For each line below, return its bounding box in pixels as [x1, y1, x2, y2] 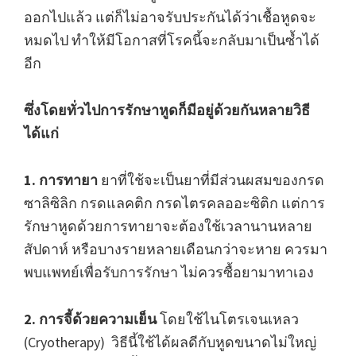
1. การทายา [24, 171, 98, 189]
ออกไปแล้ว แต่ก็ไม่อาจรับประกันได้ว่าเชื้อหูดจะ [24, 8, 316, 26]
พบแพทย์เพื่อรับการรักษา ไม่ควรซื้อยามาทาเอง [24, 263, 314, 281]
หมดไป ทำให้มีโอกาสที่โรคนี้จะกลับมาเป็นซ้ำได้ [24, 31, 319, 49]
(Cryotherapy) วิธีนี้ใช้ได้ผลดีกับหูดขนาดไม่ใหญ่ [24, 333, 316, 351]
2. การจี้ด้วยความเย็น [24, 310, 157, 328]
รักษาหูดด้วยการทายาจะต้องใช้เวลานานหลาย [24, 217, 312, 235]
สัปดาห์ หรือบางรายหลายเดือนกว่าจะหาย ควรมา [24, 240, 327, 258]
